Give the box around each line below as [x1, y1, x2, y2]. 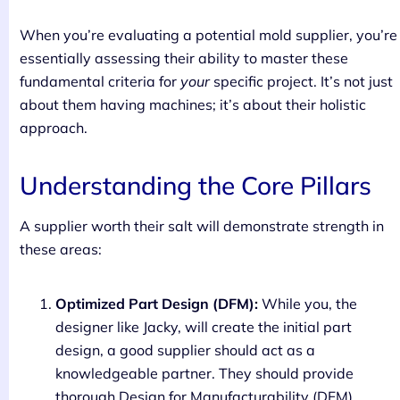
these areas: [20, 239, 102, 258]
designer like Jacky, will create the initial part [55, 317, 352, 336]
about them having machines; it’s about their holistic [20, 95, 366, 113]
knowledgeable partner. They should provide [55, 363, 354, 382]
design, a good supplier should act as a [55, 340, 315, 359]
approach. [20, 118, 87, 137]
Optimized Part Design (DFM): [55, 294, 258, 312]
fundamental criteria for [20, 71, 180, 90]
